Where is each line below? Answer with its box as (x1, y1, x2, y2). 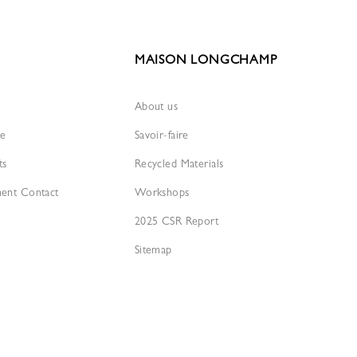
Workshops (134, 186, 190, 198)
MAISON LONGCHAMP (134, 52, 277, 67)
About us (134, 100, 178, 112)
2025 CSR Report (134, 214, 219, 227)
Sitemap (134, 243, 172, 256)
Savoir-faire (134, 128, 189, 141)
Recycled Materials (134, 157, 224, 170)
